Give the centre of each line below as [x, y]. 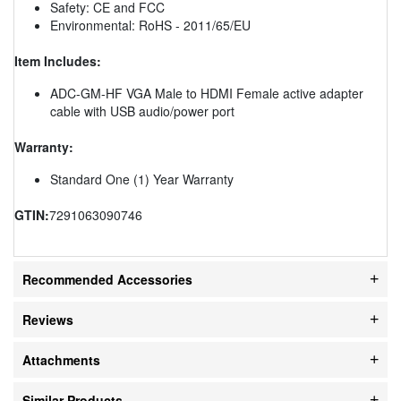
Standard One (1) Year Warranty [142, 179]
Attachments [61, 359]
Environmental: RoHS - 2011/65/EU [150, 25]
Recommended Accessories [107, 279]
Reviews [48, 319]
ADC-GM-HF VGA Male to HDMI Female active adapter [207, 93]
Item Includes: [58, 60]
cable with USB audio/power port [142, 111]
